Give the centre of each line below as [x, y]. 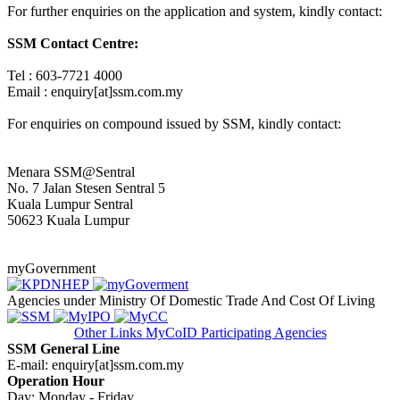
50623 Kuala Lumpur [68, 220]
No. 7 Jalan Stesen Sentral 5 [86, 187]
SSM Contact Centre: [73, 43]
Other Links [109, 332]
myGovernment [51, 268]
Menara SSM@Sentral [73, 171]
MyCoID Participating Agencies [236, 332]
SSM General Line [63, 348]
